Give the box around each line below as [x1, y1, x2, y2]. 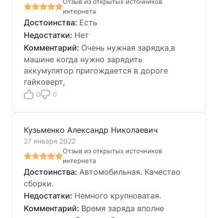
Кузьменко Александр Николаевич [24, 125, 158, 135]
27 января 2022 [24, 136, 75, 145]
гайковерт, [24, 76, 65, 87]
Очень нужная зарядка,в [81, 42, 175, 53]
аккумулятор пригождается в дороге [24, 65, 168, 75]
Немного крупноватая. [74, 190, 161, 200]
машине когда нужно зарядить [24, 54, 143, 64]
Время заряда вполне [81, 203, 164, 213]
